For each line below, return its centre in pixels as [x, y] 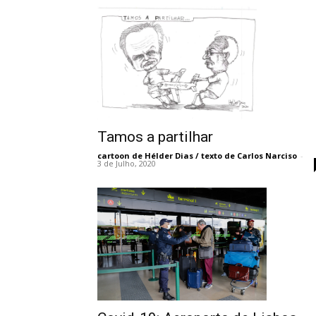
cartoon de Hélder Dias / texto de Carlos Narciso [197, 155]
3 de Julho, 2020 [127, 163]
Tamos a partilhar [155, 136]
